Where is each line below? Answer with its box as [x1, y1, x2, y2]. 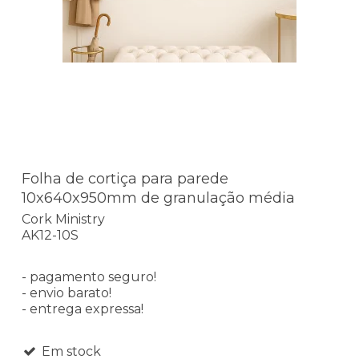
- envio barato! [22, 284, 111, 301]
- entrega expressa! [22, 301, 143, 317]
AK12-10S [22, 227, 79, 243]
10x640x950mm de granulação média [22, 189, 295, 208]
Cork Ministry [22, 211, 105, 227]
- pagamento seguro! [22, 268, 156, 284]
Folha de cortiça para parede [22, 170, 228, 188]
